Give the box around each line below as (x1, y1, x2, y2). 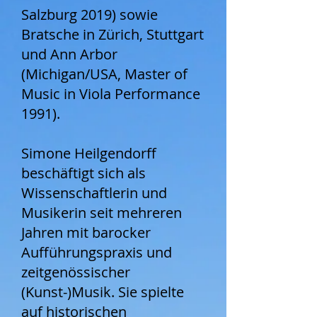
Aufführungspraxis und (21, 243, 172, 262)
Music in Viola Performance (21, 84, 200, 103)
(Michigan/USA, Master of (21, 64, 188, 83)
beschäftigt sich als (21, 163, 146, 183)
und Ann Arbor (21, 45, 117, 64)
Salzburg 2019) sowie (21, 5, 158, 24)
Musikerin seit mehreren (21, 203, 182, 222)
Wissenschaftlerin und (21, 183, 167, 202)
